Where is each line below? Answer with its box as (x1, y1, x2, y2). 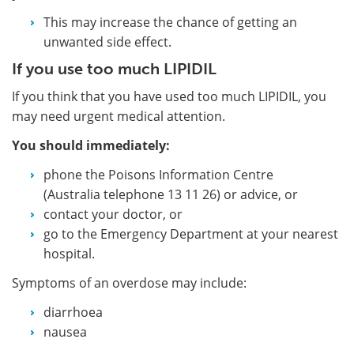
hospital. (43, 244, 95, 262)
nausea (43, 322, 87, 341)
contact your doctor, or (43, 205, 183, 223)
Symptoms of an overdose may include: (12, 273, 247, 292)
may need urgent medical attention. (12, 107, 225, 125)
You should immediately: (12, 136, 170, 154)
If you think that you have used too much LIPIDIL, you (12, 87, 326, 105)
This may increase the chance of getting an (43, 13, 297, 31)
